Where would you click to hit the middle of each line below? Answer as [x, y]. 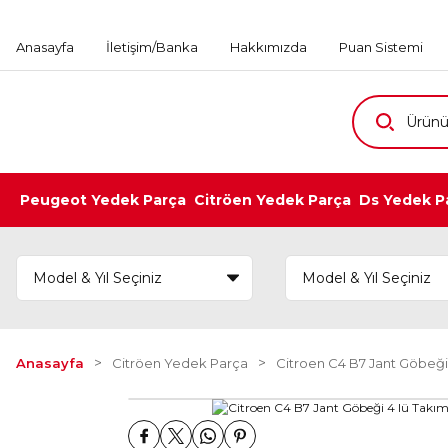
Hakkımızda [268, 46]
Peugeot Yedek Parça [103, 200]
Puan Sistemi [381, 46]
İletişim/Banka [152, 46]
